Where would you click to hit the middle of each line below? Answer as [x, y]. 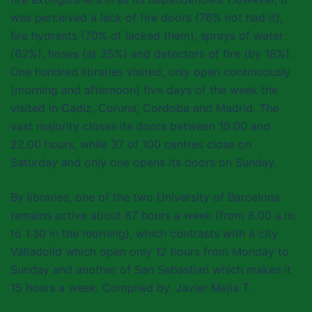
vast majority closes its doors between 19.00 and [140, 126]
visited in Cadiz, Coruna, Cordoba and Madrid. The [145, 108]
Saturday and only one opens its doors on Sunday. [143, 162]
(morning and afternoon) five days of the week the [144, 90]
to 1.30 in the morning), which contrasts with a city [144, 233]
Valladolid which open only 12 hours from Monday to [150, 251]
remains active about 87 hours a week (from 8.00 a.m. [154, 215]
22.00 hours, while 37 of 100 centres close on [131, 144]
